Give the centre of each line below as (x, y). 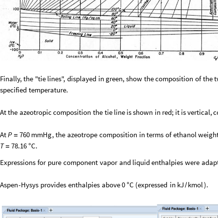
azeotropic (35, 112)
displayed (82, 78)
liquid (141, 162)
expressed (152, 184)
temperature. (49, 90)
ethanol (185, 134)
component (80, 162)
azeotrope (82, 134)
